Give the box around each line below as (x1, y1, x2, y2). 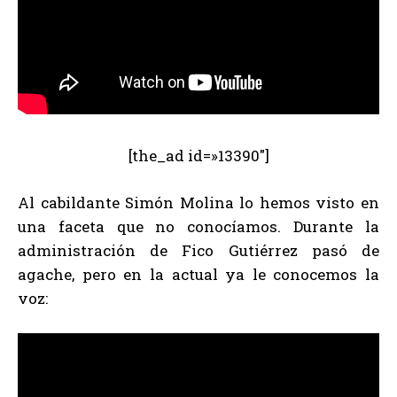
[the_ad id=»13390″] (128, 144, 269, 166)
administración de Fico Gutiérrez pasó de (18, 239, 379, 261)
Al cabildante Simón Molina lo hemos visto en (18, 191, 379, 213)
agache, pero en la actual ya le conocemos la (18, 263, 379, 284)
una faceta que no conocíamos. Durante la (18, 215, 379, 237)
